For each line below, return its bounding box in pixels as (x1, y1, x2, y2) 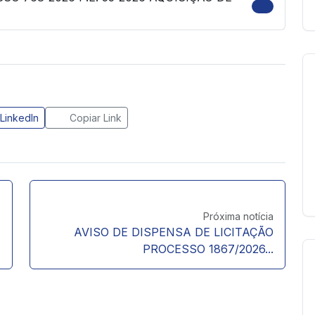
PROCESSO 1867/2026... (143, 241, 274, 256)
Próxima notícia (203, 210, 274, 222)
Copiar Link (66, 111, 122, 124)
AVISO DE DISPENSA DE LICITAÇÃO (74, 224, 274, 239)
